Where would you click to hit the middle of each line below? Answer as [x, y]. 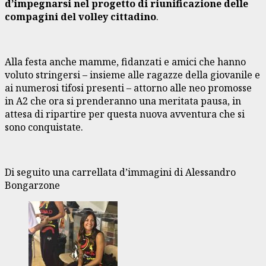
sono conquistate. [44, 127]
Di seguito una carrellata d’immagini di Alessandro [120, 172]
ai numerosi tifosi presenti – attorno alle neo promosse [128, 88]
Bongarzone [32, 186]
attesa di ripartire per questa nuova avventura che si [125, 114]
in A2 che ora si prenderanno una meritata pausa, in [123, 101]
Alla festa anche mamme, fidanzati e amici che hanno [125, 62]
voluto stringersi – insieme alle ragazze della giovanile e [132, 75]
